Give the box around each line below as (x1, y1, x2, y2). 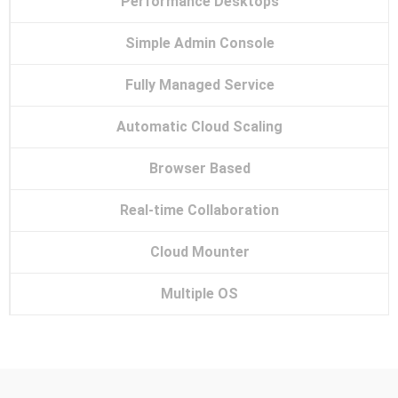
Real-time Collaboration (120, 201, 279, 219)
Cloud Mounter (149, 243, 250, 260)
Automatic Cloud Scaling (116, 117, 283, 135)
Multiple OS (161, 284, 238, 302)
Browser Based (148, 159, 251, 177)
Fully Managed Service (124, 76, 275, 93)
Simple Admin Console (124, 34, 275, 52)
